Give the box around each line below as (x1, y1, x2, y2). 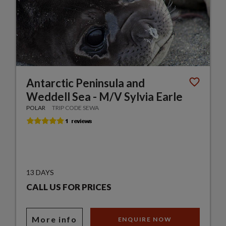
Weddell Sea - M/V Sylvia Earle (26, 90, 183, 104)
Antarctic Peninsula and (26, 76, 145, 90)
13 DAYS (26, 168, 54, 177)
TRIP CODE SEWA (52, 104, 99, 112)
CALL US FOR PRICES (26, 182, 112, 193)
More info (32, 214, 77, 224)
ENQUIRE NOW (118, 215, 172, 223)
